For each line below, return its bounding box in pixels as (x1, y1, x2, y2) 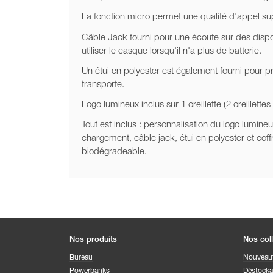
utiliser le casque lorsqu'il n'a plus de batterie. (82, 46, 261, 56)
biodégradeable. (82, 147, 147, 157)
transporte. (82, 80, 124, 90)
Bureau (69, 254, 93, 262)
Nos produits (69, 236, 117, 245)
